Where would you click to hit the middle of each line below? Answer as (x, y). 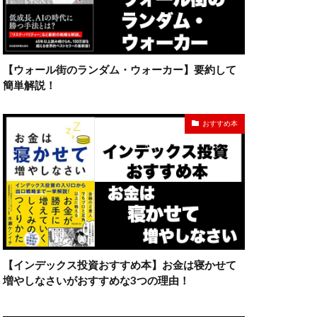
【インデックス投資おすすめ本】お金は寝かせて (120, 265)
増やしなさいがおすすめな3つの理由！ (96, 281)
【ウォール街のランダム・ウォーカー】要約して (120, 69)
